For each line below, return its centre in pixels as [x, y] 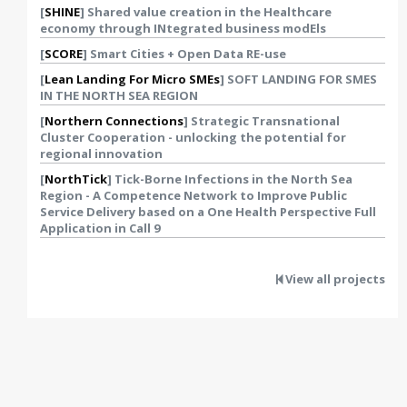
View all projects [334, 279]
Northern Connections [114, 121]
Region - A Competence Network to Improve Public [194, 195]
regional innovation [101, 154]
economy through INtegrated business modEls [183, 28]
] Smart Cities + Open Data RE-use [184, 54]
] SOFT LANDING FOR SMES [298, 79]
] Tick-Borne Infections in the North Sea [230, 179]
